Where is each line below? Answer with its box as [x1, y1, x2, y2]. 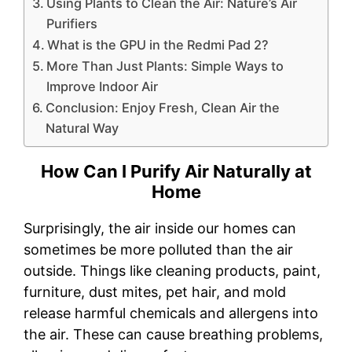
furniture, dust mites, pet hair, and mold [24, 284, 286, 301]
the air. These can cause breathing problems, [24, 326, 323, 343]
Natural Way [46, 120, 119, 137]
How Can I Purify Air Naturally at [40, 161, 312, 182]
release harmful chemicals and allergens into [24, 305, 318, 322]
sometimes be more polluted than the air [24, 241, 293, 258]
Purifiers [46, 16, 98, 32]
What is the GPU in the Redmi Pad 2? [47, 37, 269, 53]
